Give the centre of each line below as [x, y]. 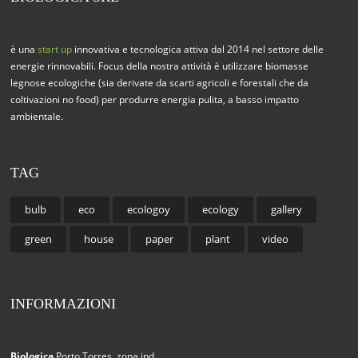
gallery [287, 209]
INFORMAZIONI [64, 304]
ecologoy [149, 209]
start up [55, 49]
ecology [221, 209]
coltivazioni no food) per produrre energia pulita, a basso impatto [155, 99]
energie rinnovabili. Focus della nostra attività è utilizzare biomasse [160, 66]
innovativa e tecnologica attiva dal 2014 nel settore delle [198, 49]
